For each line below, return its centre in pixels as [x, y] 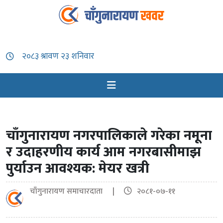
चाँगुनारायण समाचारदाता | [76, 192]
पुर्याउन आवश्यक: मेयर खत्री [78, 169]
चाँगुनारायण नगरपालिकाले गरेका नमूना [109, 136]
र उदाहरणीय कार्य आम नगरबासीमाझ [104, 152]
